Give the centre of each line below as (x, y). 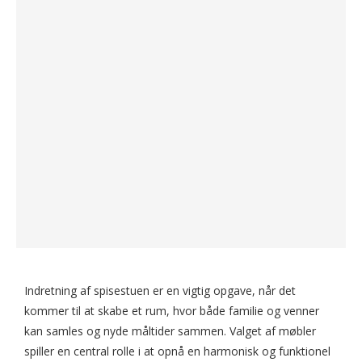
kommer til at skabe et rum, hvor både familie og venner (172, 311)
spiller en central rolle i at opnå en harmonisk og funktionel (177, 351)
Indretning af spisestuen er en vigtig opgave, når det (160, 290)
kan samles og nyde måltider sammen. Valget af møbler (170, 331)
